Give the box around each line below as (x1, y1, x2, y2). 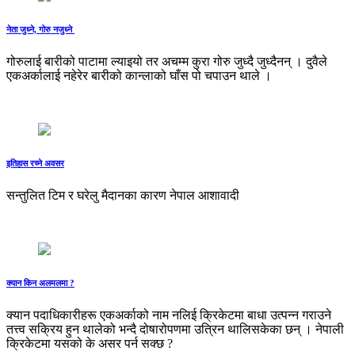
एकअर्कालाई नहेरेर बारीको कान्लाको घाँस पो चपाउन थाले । (6, 69, 272, 82)
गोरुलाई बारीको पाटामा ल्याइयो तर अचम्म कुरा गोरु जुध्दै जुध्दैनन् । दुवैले (6, 55, 327, 68)
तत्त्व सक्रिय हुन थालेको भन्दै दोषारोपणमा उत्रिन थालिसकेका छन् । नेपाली (6, 322, 344, 336)
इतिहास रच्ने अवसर (6, 158, 64, 168)
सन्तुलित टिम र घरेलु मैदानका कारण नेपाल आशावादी (6, 188, 242, 202)
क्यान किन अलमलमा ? (6, 277, 74, 288)
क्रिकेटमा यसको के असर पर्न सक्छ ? (6, 336, 173, 350)
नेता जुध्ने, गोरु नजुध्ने (6, 25, 74, 35)
